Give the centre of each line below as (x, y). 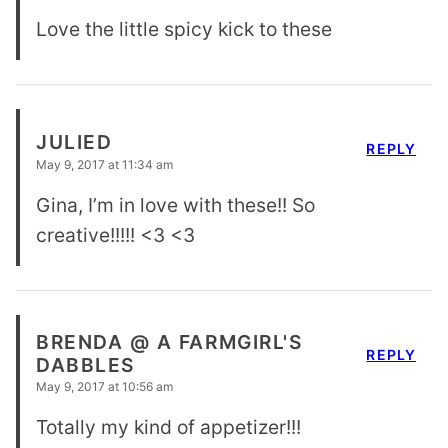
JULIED (74, 141)
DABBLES (85, 365)
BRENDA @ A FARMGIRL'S (169, 342)
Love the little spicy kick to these (184, 29)
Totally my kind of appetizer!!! (168, 427)
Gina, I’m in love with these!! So (175, 205)
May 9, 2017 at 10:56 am (104, 387)
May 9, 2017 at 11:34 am (104, 165)
